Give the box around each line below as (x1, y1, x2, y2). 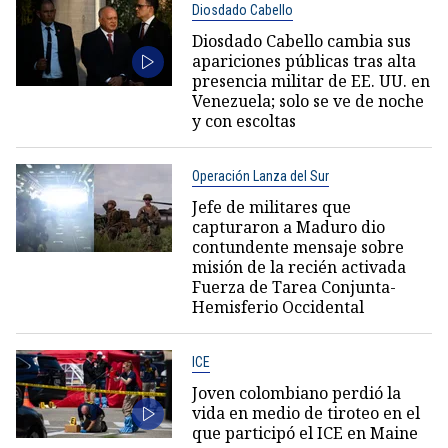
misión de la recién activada (191, 255, 406, 278)
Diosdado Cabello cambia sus (191, 29, 411, 52)
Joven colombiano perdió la (191, 381, 401, 404)
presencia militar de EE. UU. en (191, 69, 430, 92)
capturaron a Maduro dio (191, 215, 385, 238)
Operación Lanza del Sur (191, 167, 329, 184)
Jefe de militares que (191, 195, 351, 218)
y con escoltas (191, 109, 296, 132)
